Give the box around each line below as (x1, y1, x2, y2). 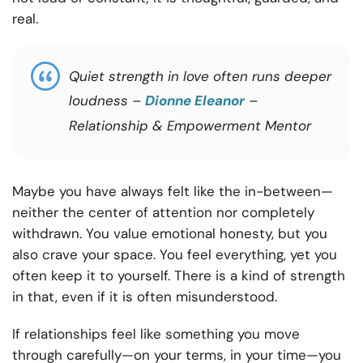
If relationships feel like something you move (12, 325, 300, 344)
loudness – (69, 92, 145, 110)
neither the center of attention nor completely (12, 203, 314, 222)
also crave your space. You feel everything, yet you (12, 246, 337, 264)
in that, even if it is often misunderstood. (12, 288, 277, 306)
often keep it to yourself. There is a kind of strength (12, 267, 345, 285)
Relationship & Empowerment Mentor (69, 117, 311, 135)
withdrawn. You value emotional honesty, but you (12, 224, 327, 243)
